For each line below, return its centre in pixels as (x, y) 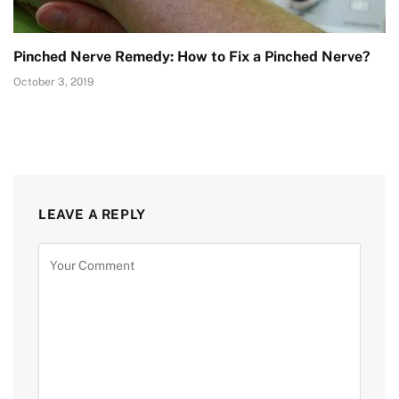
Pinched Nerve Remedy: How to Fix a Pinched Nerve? (192, 57)
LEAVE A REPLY (92, 215)
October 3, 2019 (54, 82)
